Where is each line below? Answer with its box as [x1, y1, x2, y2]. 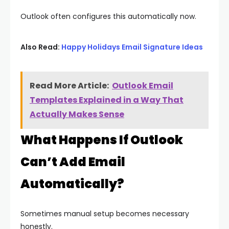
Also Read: [20, 42, 61, 53]
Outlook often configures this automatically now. [20, 11, 196, 22]
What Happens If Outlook [20, 131, 183, 149]
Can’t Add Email [20, 153, 125, 171]
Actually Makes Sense [30, 108, 124, 121]
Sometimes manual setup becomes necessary [20, 209, 189, 219]
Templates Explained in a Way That [30, 94, 184, 106]
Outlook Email [112, 80, 173, 92]
